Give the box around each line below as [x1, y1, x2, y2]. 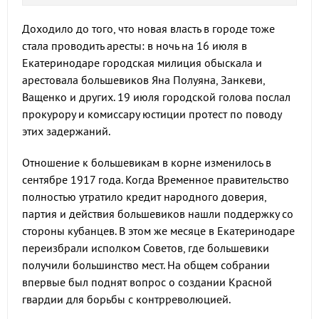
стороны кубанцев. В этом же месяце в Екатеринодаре [22, 224, 295, 238]
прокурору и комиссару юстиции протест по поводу [22, 107, 281, 121]
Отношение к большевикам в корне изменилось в [22, 155, 271, 169]
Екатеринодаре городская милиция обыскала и [22, 56, 262, 70]
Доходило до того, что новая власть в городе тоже [22, 21, 275, 36]
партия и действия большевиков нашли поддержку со [22, 206, 293, 221]
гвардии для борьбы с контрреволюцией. [22, 292, 231, 306]
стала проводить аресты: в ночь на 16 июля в [22, 38, 247, 53]
